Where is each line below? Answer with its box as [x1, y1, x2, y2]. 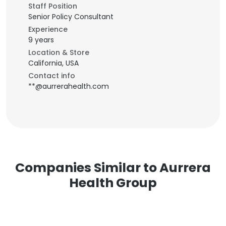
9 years [28, 35, 54, 45]
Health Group [69, 174, 157, 192]
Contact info [28, 71, 75, 81]
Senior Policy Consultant [28, 12, 114, 22]
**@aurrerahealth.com [28, 81, 109, 91]
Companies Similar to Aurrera [15, 159, 211, 177]
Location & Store [28, 47, 89, 58]
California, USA [28, 58, 79, 68]
